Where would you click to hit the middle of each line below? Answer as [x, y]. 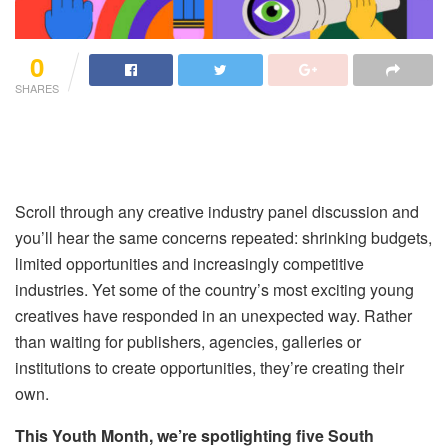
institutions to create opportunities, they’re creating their [209, 368]
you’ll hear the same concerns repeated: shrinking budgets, [223, 238]
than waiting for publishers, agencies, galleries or [188, 342]
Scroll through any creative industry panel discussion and [217, 212]
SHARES [37, 88]
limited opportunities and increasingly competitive [189, 264]
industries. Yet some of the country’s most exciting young [214, 290]
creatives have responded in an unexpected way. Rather [213, 316]
